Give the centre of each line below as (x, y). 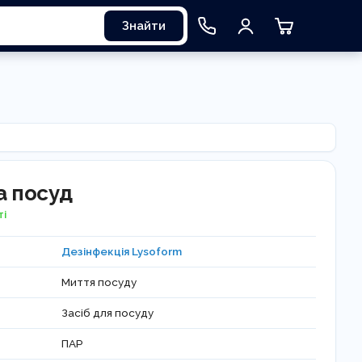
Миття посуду (99, 282)
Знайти (143, 26)
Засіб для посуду (108, 313)
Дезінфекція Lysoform (122, 251)
